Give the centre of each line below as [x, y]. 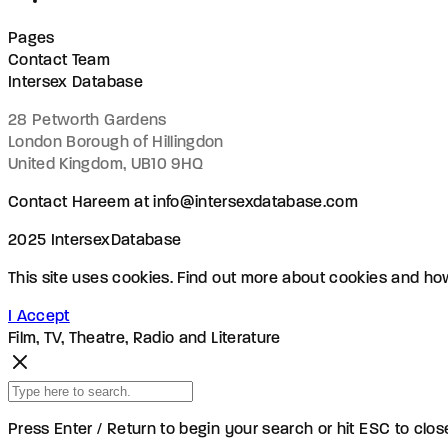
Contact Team [59, 60]
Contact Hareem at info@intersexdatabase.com [183, 202]
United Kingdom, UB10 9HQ [106, 164]
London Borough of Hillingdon [116, 142]
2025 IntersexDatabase [95, 240]
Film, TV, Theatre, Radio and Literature [144, 338]
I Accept [39, 316]
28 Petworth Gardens [87, 120]
